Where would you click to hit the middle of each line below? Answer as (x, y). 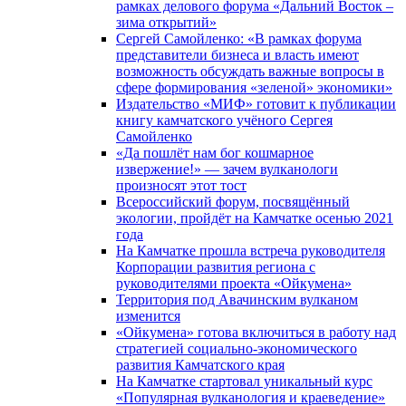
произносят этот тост (181, 185)
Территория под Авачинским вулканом (237, 300)
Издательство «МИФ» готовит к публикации (256, 104)
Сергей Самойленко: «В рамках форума (239, 39)
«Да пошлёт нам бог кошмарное (215, 153)
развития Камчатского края (200, 365)
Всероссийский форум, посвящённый (233, 202)
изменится (148, 316)
